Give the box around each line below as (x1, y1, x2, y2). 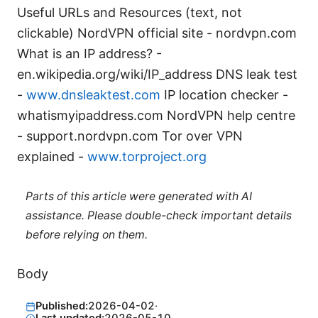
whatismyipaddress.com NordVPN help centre (17, 108, 295, 124)
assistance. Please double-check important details (25, 208, 292, 222)
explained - (17, 149, 87, 165)
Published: (35, 300, 88, 313)
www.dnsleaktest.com (26, 87, 160, 103)
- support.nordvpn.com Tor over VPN (17, 128, 243, 144)
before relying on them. (25, 227, 148, 241)
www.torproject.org (87, 149, 207, 165)
